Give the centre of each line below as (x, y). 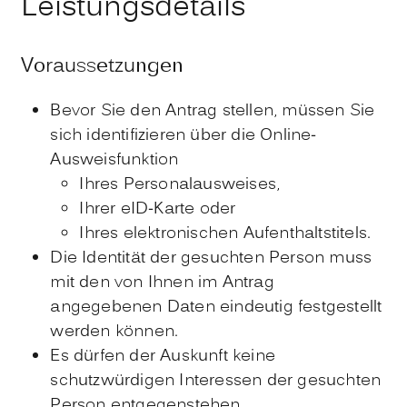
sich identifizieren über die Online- (184, 136)
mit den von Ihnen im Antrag (162, 283)
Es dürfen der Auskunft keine (163, 357)
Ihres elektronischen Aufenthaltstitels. (225, 234)
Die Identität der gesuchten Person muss (211, 259)
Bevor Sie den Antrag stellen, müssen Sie (213, 112)
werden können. (114, 333)
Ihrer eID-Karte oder (158, 210)
